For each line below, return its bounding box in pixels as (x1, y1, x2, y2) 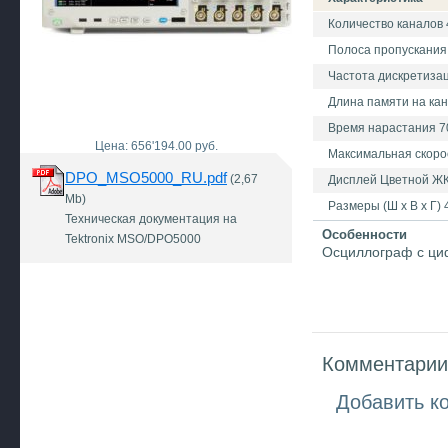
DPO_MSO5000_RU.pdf (65, 169, 227, 186)
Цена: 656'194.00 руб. (94, 139, 218, 153)
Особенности (322, 227, 407, 242)
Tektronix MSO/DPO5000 (65, 232, 201, 246)
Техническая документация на (65, 212, 237, 226)
